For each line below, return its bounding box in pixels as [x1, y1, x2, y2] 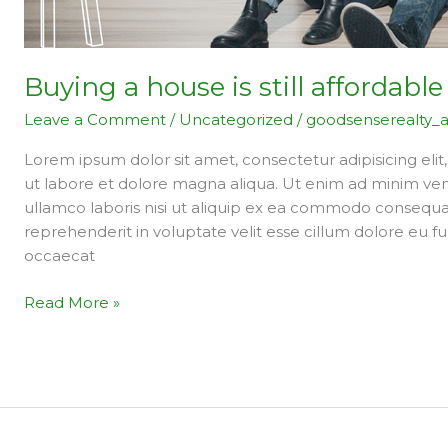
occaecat [24, 246, 96, 266]
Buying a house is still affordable [24, 70, 444, 103]
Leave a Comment [24, 110, 167, 130]
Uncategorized [179, 110, 294, 130]
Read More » [24, 292, 121, 312]
